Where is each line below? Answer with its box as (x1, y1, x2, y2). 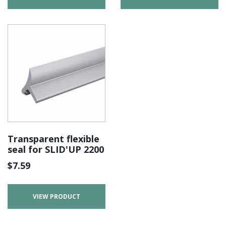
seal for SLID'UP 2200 (8, 143, 104, 155)
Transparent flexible (8, 133, 99, 145)
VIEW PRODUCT (33, 192, 80, 201)
